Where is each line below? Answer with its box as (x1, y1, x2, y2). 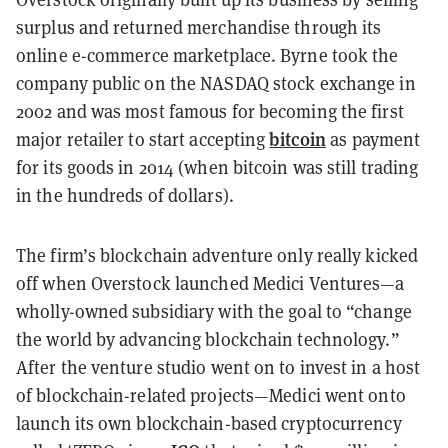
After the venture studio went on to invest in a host (16, 355, 421, 380)
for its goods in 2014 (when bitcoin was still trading (16, 155, 419, 180)
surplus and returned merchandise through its (16, 15, 382, 40)
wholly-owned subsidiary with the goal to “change (16, 299, 412, 324)
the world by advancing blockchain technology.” (16, 327, 400, 352)
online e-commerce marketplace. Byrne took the (16, 43, 399, 68)
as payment (326, 127, 421, 152)
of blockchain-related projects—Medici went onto (16, 383, 406, 408)
